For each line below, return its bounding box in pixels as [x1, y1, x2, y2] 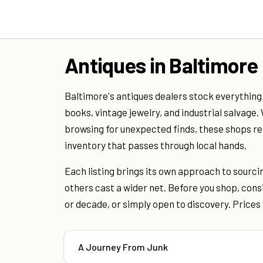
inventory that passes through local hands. [65, 139, 247, 151]
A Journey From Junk [78, 241, 168, 253]
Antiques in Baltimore [65, 52, 258, 78]
